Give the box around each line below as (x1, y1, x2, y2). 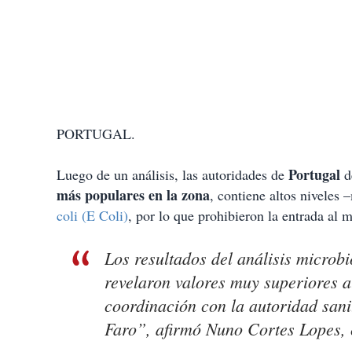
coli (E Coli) (57, 206, 128, 225)
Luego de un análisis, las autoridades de (57, 165, 288, 185)
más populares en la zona (57, 185, 210, 206)
